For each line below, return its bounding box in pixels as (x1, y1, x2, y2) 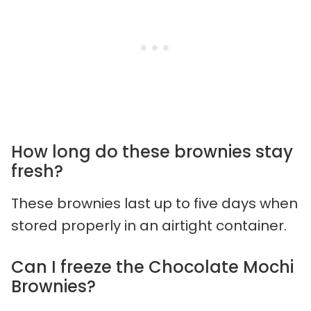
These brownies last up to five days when (11, 193, 298, 213)
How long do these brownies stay (11, 140, 293, 163)
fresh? (11, 159, 63, 183)
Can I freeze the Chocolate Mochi (11, 255, 294, 278)
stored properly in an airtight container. (11, 215, 287, 235)
